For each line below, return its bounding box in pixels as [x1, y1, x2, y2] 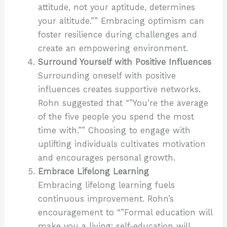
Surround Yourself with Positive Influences [37, 57, 211, 67]
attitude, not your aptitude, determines [37, 2, 195, 12]
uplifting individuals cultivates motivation [37, 139, 206, 149]
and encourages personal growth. [37, 153, 175, 163]
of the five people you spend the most [37, 111, 194, 122]
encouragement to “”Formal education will [37, 207, 212, 217]
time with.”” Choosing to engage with [37, 125, 191, 135]
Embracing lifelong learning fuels [37, 180, 175, 190]
